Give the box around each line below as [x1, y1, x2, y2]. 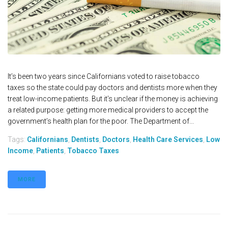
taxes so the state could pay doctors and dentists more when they [8, 83, 217, 92]
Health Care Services [133, 135, 203, 144]
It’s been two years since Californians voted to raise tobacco [8, 72, 199, 81]
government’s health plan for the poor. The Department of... [8, 117, 194, 126]
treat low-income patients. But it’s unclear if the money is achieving [8, 95, 218, 103]
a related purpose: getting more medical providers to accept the [8, 106, 208, 115]
